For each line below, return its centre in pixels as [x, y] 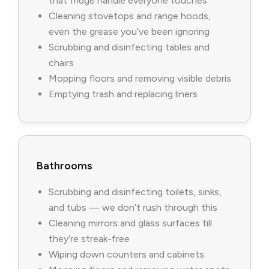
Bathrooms [65, 166]
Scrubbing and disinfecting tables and [129, 47]
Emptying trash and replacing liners [123, 94]
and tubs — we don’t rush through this [133, 208]
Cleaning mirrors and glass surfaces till [130, 223]
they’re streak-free [89, 239]
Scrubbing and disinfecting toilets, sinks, [135, 192]
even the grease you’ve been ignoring [129, 32]
